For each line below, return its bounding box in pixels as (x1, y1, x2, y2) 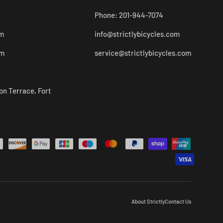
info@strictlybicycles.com (95, 29, 180, 38)
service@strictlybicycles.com (95, 48, 191, 57)
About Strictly (131, 198, 165, 205)
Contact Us (165, 198, 191, 205)
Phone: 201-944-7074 (95, 10, 163, 19)
